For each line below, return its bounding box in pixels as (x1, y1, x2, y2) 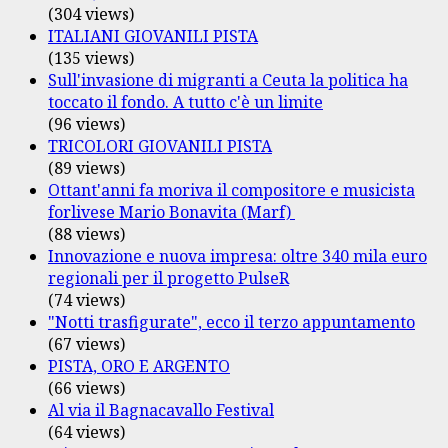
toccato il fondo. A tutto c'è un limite (48, 90, 323, 113)
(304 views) (48, 2, 134, 25)
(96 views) (48, 112, 125, 135)
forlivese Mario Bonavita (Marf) (48, 200, 295, 223)
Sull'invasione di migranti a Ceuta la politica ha (48, 68, 408, 91)
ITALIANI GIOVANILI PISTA (48, 24, 258, 47)
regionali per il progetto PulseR (48, 266, 289, 289)
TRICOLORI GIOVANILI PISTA (48, 134, 272, 157)
